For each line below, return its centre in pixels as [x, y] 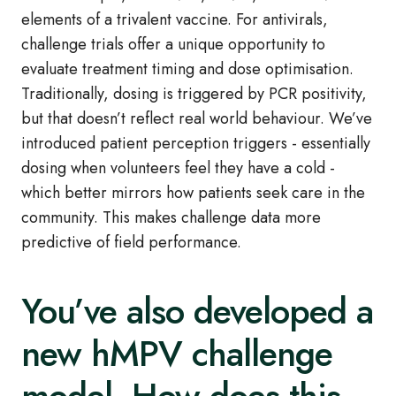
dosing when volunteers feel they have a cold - [178, 168]
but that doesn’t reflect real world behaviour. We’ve [197, 119]
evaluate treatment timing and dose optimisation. [187, 69]
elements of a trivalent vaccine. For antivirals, [175, 20]
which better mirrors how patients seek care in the [193, 193]
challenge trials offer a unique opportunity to [173, 45]
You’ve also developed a [197, 312]
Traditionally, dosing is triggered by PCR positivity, [194, 94]
